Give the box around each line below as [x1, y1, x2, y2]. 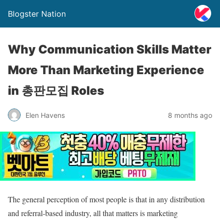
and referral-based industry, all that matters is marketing [8, 208, 178, 218]
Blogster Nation [8, 9, 66, 19]
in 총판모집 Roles [8, 83, 104, 98]
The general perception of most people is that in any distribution [8, 194, 205, 204]
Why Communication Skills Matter [8, 42, 211, 56]
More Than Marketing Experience [8, 63, 204, 77]
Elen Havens [26, 110, 65, 119]
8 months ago [168, 110, 212, 119]
